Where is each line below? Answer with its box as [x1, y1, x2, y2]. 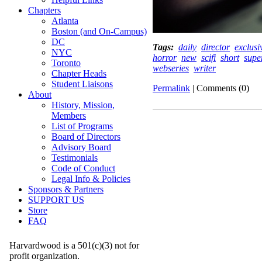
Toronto [51, 58, 81, 68]
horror [153, 53, 177, 63]
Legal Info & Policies [51, 174, 130, 184]
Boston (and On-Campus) [51, 26, 147, 36]
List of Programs [51, 121, 113, 131]
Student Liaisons [51, 79, 113, 89]
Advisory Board [51, 142, 111, 152]
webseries [153, 63, 189, 73]
